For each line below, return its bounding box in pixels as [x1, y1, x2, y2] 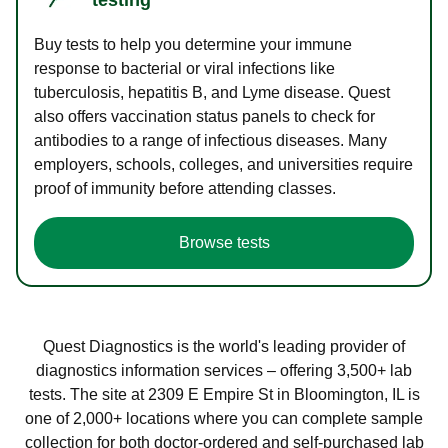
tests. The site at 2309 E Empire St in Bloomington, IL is [28, 385, 420, 403]
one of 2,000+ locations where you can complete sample [25, 409, 423, 427]
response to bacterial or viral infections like [34, 59, 335, 77]
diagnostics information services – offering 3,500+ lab [36, 361, 412, 379]
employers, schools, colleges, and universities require [34, 155, 413, 173]
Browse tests [178, 233, 270, 251]
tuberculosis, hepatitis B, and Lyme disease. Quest [34, 83, 390, 101]
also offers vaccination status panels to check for [34, 107, 375, 125]
